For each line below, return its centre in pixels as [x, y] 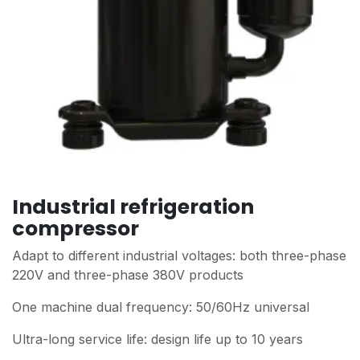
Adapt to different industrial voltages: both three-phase [179, 255]
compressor [76, 228]
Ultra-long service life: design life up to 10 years [157, 339]
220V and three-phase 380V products [128, 274]
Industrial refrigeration [133, 207]
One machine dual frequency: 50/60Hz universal [161, 307]
